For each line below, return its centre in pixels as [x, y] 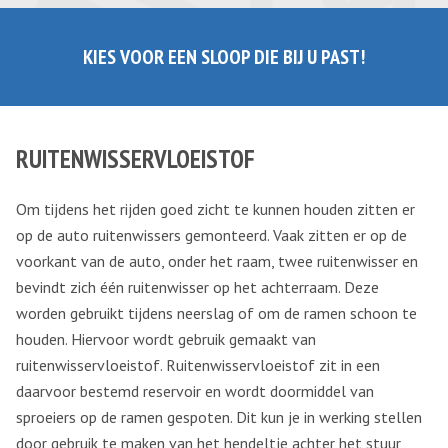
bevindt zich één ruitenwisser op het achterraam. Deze [197, 287]
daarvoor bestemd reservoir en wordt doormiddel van [195, 391]
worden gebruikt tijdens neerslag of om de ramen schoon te [216, 313]
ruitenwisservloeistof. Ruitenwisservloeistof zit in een [198, 365]
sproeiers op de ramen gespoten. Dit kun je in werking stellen [219, 417]
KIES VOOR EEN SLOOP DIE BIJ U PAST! [224, 57]
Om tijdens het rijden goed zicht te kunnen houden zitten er [215, 209]
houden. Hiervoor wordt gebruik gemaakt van [166, 339]
